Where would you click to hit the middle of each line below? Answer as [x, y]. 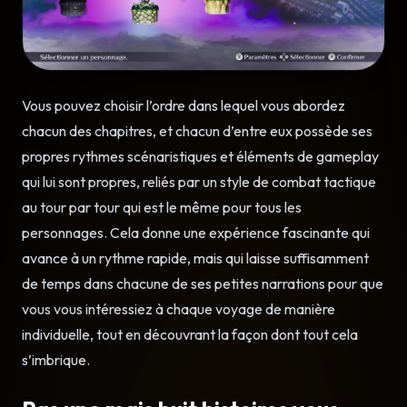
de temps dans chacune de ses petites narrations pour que [203, 283]
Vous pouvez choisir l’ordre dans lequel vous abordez [184, 105]
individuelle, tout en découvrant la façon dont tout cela [190, 334]
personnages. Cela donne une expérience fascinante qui [196, 232]
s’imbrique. [56, 359]
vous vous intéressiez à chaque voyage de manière [179, 308]
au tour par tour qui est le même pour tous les [162, 207]
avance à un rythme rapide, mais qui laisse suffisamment [195, 258]
